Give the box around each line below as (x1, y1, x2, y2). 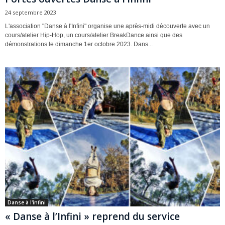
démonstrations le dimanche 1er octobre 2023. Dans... (5, 41, 153, 48)
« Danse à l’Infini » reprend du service (5, 210, 180, 223)
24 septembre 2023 (5, 9, 56, 17)
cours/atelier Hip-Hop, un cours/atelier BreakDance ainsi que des (5, 32, 182, 39)
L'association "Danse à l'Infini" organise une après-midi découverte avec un (5, 23, 210, 30)
